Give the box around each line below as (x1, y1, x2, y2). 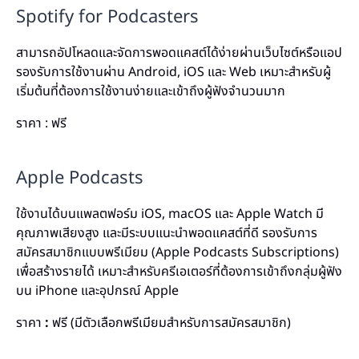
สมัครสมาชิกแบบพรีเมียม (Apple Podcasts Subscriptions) (16, 243, 339, 262)
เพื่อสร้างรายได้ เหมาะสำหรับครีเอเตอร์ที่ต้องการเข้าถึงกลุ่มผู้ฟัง (16, 262, 342, 281)
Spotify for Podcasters (16, 4, 199, 30)
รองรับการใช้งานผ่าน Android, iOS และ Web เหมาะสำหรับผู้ (16, 63, 331, 82)
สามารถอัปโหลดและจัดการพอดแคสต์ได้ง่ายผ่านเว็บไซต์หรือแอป (16, 43, 342, 63)
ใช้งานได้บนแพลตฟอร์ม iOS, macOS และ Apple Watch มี (16, 204, 324, 224)
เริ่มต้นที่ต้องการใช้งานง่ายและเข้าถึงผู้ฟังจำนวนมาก (16, 82, 285, 101)
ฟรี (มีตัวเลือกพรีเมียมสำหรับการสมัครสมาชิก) (49, 313, 291, 333)
